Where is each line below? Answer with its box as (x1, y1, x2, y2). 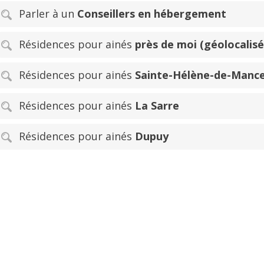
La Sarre (135, 98, 179, 113)
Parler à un (19, 6, 77, 21)
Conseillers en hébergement (77, 6, 226, 21)
